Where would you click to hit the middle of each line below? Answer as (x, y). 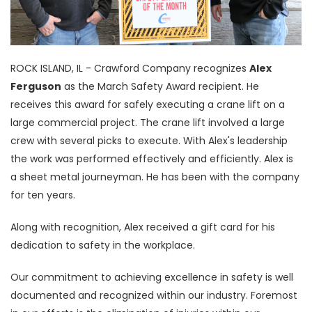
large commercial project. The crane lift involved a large (148, 123)
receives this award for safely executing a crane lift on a (148, 104)
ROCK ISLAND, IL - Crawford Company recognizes (130, 68)
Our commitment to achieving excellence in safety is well (152, 277)
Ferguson (36, 86)
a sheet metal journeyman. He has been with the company (155, 177)
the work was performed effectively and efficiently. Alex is (152, 159)
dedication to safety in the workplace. (104, 245)
